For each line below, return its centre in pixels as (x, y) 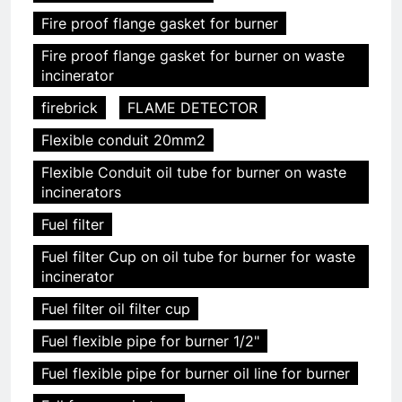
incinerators (81, 192)
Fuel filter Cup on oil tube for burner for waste (198, 256)
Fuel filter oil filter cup (116, 308)
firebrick (70, 107)
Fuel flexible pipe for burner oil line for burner (196, 373)
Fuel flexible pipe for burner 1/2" (150, 341)
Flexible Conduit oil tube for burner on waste (194, 172)
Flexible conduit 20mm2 (123, 140)
